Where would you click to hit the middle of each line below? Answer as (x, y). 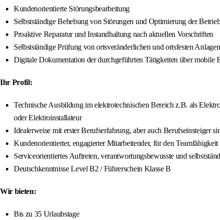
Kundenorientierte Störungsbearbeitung (72, 9)
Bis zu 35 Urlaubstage (47, 214)
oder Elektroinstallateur (48, 118)
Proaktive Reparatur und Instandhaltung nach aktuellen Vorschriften (113, 34)
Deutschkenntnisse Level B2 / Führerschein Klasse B (92, 169)
